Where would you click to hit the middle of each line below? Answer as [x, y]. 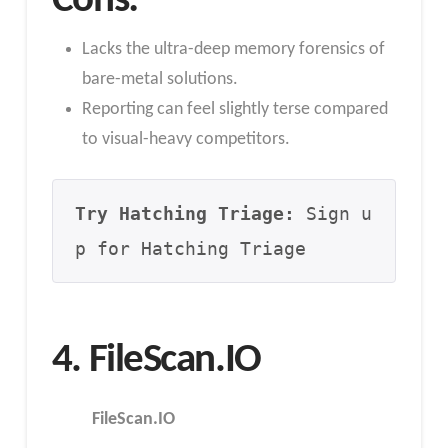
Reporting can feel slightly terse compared [234, 109]
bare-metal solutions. [159, 79]
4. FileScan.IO [156, 361]
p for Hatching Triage [191, 248]
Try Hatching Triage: [185, 213]
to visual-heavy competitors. [185, 139]
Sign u [334, 213]
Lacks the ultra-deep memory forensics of [233, 49]
